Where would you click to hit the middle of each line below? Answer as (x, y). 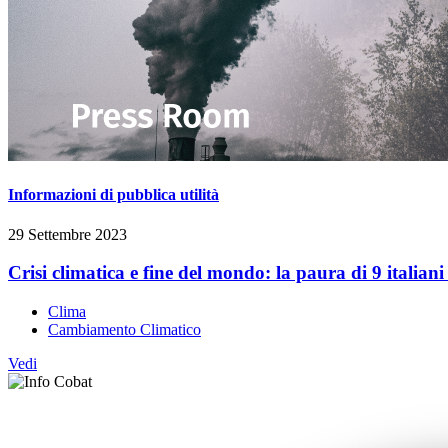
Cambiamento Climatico (124, 330)
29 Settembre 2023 (67, 234)
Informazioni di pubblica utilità (113, 195)
